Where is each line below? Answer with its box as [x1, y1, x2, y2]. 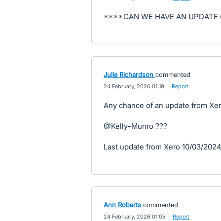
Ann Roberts [103, 200, 141, 209]
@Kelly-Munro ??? [103, 121, 167, 131]
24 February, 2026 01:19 [103, 82, 164, 90]
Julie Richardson [103, 70, 153, 78]
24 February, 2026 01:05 [103, 213, 165, 220]
